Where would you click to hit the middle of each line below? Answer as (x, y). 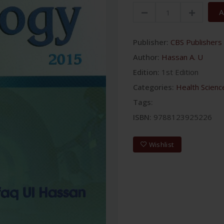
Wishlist (161, 144)
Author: (146, 57)
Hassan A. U (182, 57)
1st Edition (180, 72)
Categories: (153, 87)
